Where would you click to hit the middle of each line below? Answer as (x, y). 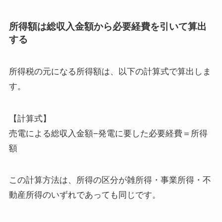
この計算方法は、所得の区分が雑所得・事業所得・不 (110, 180)
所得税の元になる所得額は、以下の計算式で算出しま (110, 72)
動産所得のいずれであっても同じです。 (84, 195)
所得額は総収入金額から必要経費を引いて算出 (108, 27)
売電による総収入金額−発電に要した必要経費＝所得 (108, 133)
